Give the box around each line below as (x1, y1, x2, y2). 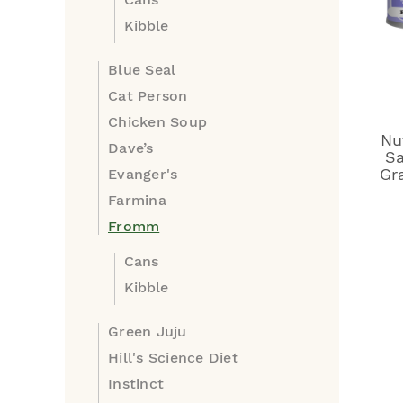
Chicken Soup (108, 113, 207, 130)
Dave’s (108, 139, 154, 157)
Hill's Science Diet (108, 349, 238, 366)
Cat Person (108, 87, 188, 104)
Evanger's (108, 166, 178, 183)
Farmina (108, 192, 166, 209)
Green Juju (108, 323, 187, 340)
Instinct (108, 375, 164, 392)
